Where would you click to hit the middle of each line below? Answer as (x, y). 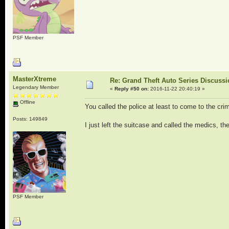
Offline (27, 102)
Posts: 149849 (30, 119)
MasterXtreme (34, 79)
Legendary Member (36, 87)
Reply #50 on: (131, 89)
